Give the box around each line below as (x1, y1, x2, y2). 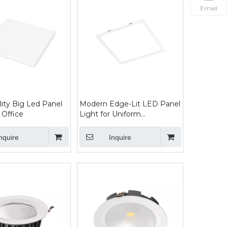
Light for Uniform (80, 109, 141, 119)
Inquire (109, 133, 131, 141)
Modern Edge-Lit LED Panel (80, 99, 180, 108)
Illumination (80, 120, 121, 129)
